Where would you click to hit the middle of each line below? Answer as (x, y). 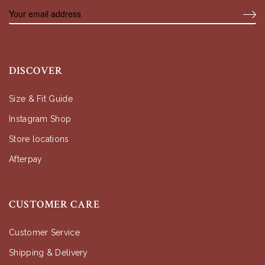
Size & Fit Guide (41, 99)
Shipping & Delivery (49, 253)
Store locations (39, 139)
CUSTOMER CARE (54, 205)
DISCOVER (36, 71)
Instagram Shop (40, 119)
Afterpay (26, 159)
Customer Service (44, 233)
